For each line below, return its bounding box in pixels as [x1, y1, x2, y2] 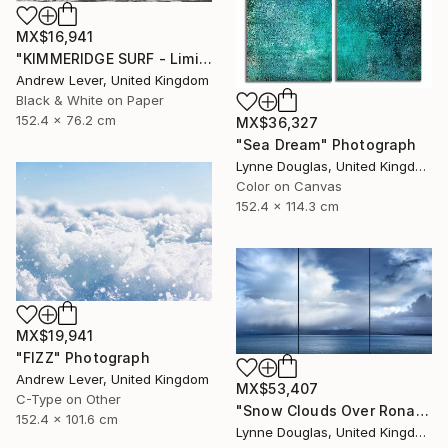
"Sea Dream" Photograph [236, 135, 417, 153]
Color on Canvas [236, 177, 342, 194]
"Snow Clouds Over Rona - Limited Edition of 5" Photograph [415, 402, 429, 420]
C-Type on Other [16, 390, 121, 407]
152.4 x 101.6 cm [16, 410, 118, 427]
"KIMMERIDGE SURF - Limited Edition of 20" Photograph [198, 50, 212, 68]
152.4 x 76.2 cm [16, 112, 116, 129]
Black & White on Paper [16, 92, 164, 109]
